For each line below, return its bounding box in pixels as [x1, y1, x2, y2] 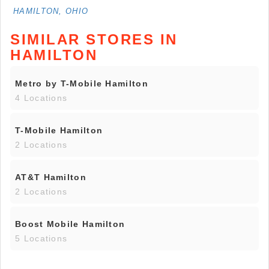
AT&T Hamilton [15, 172, 86, 183]
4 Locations [15, 93, 68, 103]
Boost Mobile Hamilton [15, 219, 125, 229]
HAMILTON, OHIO [13, 7, 89, 16]
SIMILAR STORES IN [10, 31, 178, 48]
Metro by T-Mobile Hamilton [15, 79, 148, 89]
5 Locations [15, 234, 68, 244]
